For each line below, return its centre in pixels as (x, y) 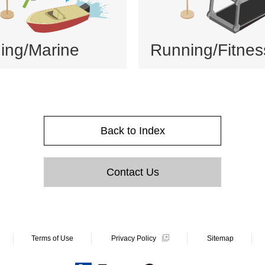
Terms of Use (52, 238)
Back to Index (132, 130)
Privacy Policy (134, 238)
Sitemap (220, 238)
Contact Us (132, 172)
